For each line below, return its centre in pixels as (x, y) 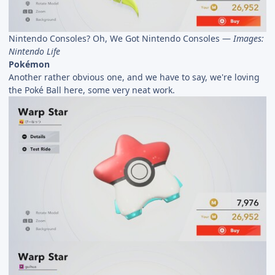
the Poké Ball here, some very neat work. (92, 90)
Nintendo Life (34, 51)
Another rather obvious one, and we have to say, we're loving (134, 77)
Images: (249, 38)
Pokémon (29, 64)
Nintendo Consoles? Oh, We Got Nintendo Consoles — (121, 38)
